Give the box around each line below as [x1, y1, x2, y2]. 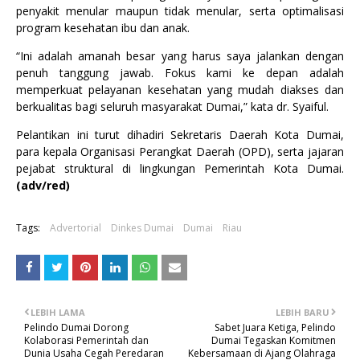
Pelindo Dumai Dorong [24, 321, 129, 334]
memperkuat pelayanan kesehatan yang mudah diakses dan [16, 82, 344, 97]
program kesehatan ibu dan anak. [16, 20, 190, 35]
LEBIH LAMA [31, 306, 85, 318]
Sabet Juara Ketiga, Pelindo [215, 321, 336, 334]
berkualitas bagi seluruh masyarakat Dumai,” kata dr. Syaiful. [16, 99, 329, 114]
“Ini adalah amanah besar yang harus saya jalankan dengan [16, 48, 344, 63]
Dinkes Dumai [111, 221, 174, 235]
